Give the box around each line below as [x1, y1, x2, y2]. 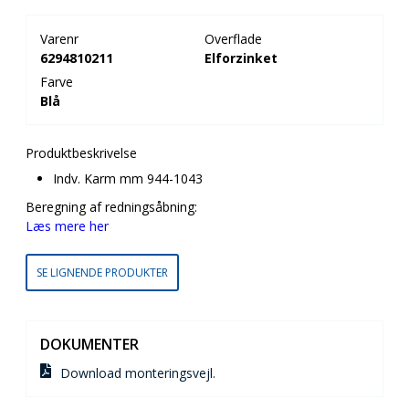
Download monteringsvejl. [60, 364, 215, 382]
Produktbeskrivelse [26, 144, 137, 162]
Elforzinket [204, 49, 278, 67]
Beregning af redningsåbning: [26, 198, 197, 215]
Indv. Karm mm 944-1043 [53, 170, 203, 187]
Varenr [40, 30, 79, 47]
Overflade [204, 30, 262, 47]
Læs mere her [26, 217, 109, 235]
